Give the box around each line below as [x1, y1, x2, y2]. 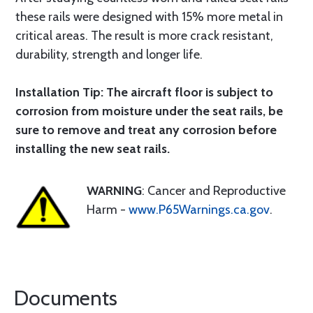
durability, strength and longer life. [15, 47, 203, 62]
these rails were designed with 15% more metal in [15, 9, 283, 24]
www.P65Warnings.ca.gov [129, 202, 270, 217]
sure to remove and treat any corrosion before [15, 122, 277, 138]
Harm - [87, 202, 129, 217]
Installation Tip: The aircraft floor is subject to [15, 85, 273, 100]
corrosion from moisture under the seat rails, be [15, 103, 283, 119]
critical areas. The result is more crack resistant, [15, 28, 273, 43]
